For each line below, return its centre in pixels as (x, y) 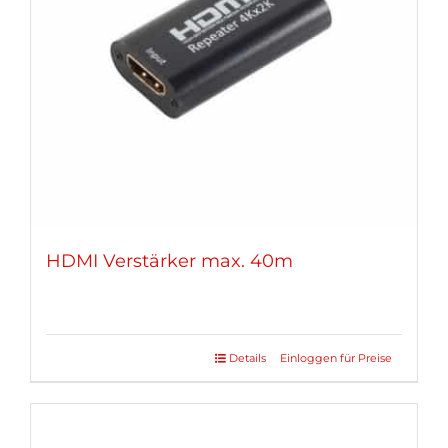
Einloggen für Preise (336, 357)
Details (247, 357)
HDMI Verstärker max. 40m (169, 260)
